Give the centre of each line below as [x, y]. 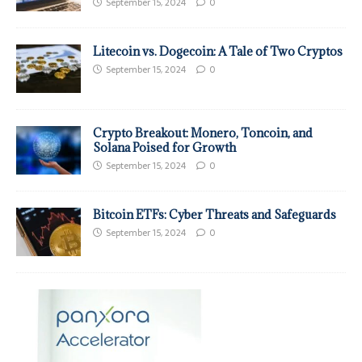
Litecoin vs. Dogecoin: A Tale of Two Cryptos [218, 51]
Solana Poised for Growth [164, 147]
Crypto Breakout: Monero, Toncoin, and [203, 133]
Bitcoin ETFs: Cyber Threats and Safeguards [215, 214]
